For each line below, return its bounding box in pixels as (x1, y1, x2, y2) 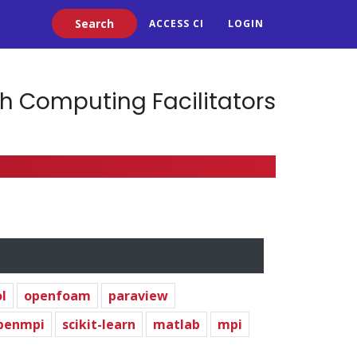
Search (52, 9, 86, 25)
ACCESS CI (149, 17, 204, 31)
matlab (153, 315, 200, 333)
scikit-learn (62, 315, 135, 333)
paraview (108, 286, 168, 304)
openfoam (24, 286, 91, 304)
